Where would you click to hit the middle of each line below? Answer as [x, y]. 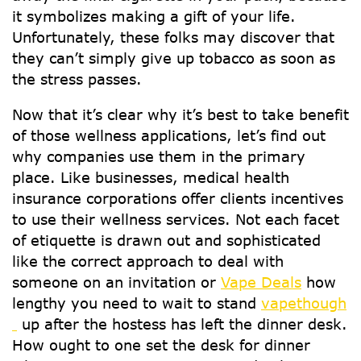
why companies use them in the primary [159, 156]
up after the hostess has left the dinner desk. [182, 324]
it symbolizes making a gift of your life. [154, 16]
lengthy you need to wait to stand [137, 303]
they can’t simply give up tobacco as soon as [174, 58]
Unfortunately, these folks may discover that [173, 37]
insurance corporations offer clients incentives [178, 198]
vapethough [304, 303]
